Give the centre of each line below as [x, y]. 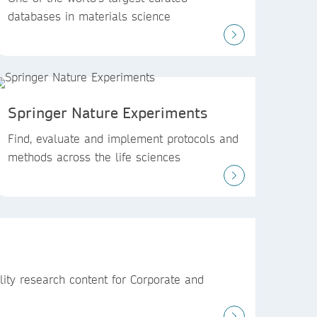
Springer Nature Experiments [108, 113]
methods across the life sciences [94, 157]
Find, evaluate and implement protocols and [123, 138]
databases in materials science [89, 16]
